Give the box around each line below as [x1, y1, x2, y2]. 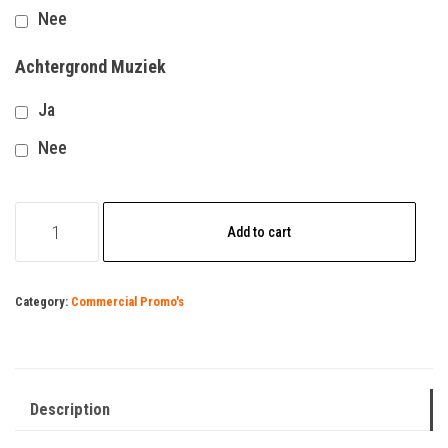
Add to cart [227, 224, 292, 241]
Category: [15, 294, 71, 310]
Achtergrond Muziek [15, 56, 166, 78]
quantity [14, 232, 75, 254]
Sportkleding [14, 204, 109, 226]
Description [30, 400, 110, 420]
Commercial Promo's [71, 294, 184, 310]
